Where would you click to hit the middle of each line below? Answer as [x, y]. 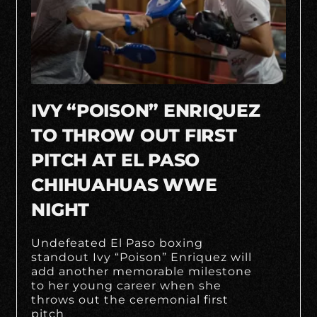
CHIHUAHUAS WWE [124, 184]
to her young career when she [127, 285]
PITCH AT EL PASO [115, 160]
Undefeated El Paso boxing [117, 243]
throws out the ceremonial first [130, 299]
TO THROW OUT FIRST [134, 135]
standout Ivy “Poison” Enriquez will [142, 257]
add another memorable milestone [142, 271]
